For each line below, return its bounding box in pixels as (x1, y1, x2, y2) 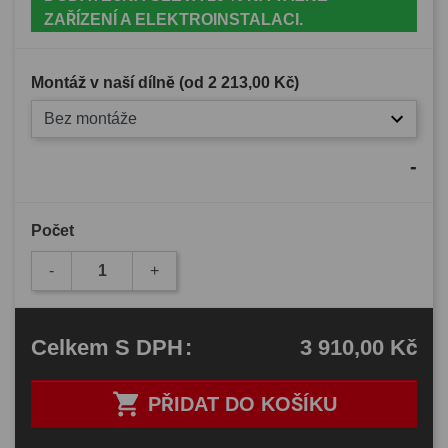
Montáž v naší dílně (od (31, 73, 208, 91)
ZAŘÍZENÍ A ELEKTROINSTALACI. (43, 10, 303, 28)
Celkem (31, 335, 109, 361)
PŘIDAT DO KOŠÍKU (147, 392, 337, 415)
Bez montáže (44, 109, 137, 127)
